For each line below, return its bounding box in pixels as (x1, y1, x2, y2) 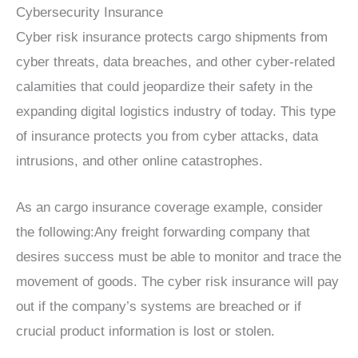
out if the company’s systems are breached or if (16, 299, 301, 315)
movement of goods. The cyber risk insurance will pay (16, 274, 339, 290)
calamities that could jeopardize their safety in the (16, 79, 312, 95)
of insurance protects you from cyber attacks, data (16, 129, 318, 145)
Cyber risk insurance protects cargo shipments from (16, 30, 328, 46)
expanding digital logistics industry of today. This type (16, 104, 336, 120)
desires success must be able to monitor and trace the (16, 249, 341, 265)
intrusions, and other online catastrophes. (16, 153, 263, 169)
